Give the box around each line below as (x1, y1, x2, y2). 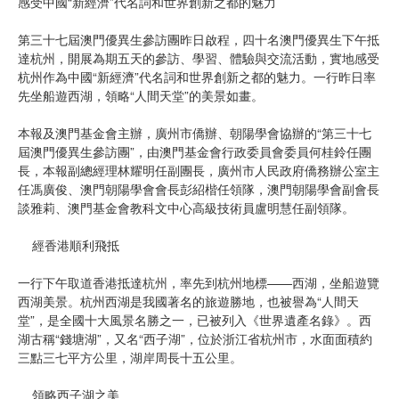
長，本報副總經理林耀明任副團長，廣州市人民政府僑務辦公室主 (18, 160, 379, 179)
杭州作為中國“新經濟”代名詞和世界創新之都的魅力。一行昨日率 (18, 67, 376, 85)
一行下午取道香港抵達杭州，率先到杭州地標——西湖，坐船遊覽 (18, 273, 379, 291)
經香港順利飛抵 (18, 235, 119, 254)
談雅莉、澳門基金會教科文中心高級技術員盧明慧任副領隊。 (18, 198, 354, 216)
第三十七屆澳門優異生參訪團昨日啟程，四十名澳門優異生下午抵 (18, 29, 379, 48)
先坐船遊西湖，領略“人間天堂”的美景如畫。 (18, 85, 264, 104)
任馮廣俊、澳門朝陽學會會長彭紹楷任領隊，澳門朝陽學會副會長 (18, 179, 379, 198)
